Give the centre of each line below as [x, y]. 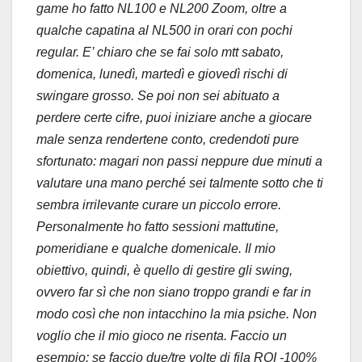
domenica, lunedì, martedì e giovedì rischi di [162, 74]
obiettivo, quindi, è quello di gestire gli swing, [164, 270]
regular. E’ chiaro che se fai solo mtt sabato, [160, 52]
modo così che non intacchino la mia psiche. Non [177, 314]
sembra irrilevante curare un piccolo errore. [159, 204]
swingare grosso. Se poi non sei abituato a [158, 95]
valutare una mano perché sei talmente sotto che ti [180, 183]
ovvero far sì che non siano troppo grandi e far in [174, 292]
